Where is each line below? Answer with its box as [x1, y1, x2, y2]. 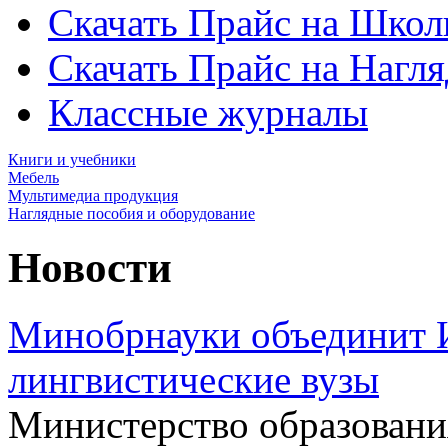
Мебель [8, 169, 59, 186]
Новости [8, 243, 172, 291]
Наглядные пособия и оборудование [8, 205, 255, 222]
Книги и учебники [8, 151, 136, 168]
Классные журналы [48, 91, 368, 134]
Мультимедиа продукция [8, 187, 178, 204]
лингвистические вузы [8, 357, 379, 401]
